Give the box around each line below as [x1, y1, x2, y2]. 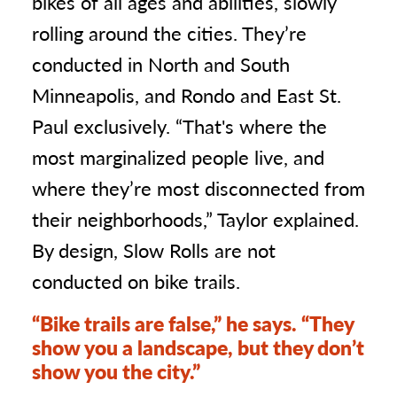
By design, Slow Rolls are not [32, 236, 276, 264]
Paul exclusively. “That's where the [32, 112, 327, 140]
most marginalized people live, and [32, 143, 324, 171]
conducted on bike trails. [32, 267, 240, 295]
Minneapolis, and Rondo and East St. [32, 81, 341, 109]
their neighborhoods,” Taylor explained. [32, 205, 359, 233]
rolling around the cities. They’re [32, 19, 307, 47]
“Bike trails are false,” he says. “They [32, 308, 354, 338]
